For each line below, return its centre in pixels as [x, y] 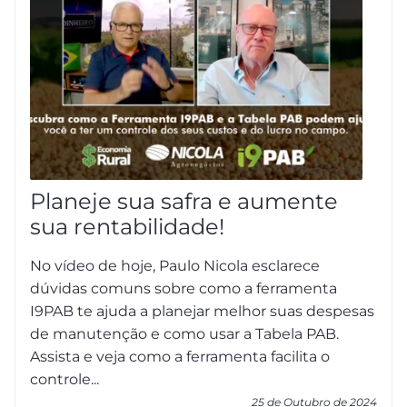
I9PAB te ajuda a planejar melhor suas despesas [202, 311]
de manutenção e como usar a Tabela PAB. [184, 334]
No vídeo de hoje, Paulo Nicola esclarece [175, 266]
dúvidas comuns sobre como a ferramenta [184, 288]
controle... [65, 379]
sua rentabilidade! [127, 227]
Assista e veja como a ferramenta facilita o [180, 357]
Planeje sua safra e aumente [184, 201]
